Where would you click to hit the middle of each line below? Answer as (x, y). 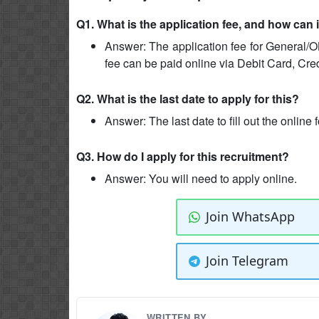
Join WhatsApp (250, 216)
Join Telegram (247, 261)
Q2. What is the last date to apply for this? (188, 98)
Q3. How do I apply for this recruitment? (183, 156)
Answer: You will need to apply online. (201, 178)
